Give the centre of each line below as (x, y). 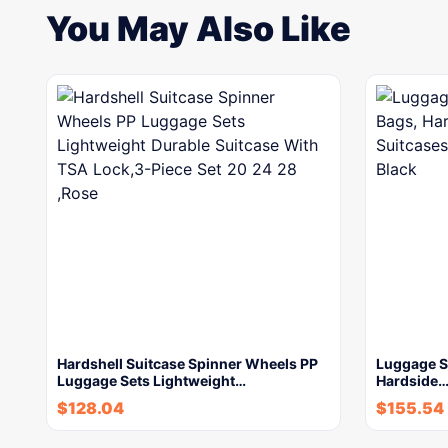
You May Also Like (198, 28)
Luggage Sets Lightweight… (151, 380)
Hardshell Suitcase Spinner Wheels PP (187, 363)
